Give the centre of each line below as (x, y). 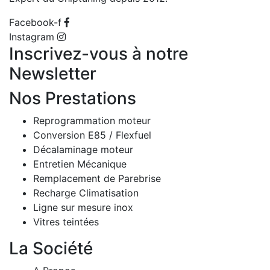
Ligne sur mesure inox (83, 208)
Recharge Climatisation (86, 193)
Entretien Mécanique (80, 164)
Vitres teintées (66, 222)
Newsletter (53, 74)
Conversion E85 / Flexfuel (92, 135)
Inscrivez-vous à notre (99, 54)
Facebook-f (35, 23)
